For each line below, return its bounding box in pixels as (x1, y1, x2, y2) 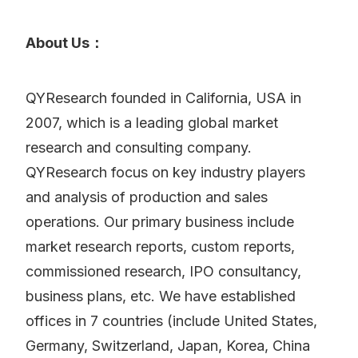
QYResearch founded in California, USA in (26, 89, 301, 107)
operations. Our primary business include (26, 213, 294, 231)
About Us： (26, 34, 104, 52)
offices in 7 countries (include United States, (26, 312, 317, 330)
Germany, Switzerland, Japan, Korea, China (26, 337, 310, 355)
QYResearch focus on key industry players (26, 164, 305, 181)
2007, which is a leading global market (26, 114, 278, 132)
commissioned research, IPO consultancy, (26, 263, 301, 280)
